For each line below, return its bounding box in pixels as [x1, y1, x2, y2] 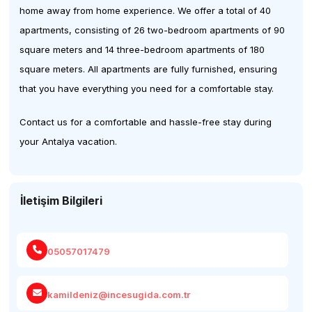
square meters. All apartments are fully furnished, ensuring [19, 63, 278, 75]
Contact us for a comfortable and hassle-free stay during [19, 116, 272, 127]
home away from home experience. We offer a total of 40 [19, 4, 272, 16]
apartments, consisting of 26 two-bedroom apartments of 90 [19, 24, 286, 36]
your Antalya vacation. [19, 135, 118, 147]
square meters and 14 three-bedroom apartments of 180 [19, 43, 265, 55]
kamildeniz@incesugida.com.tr [47, 289, 191, 301]
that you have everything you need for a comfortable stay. [19, 82, 274, 94]
